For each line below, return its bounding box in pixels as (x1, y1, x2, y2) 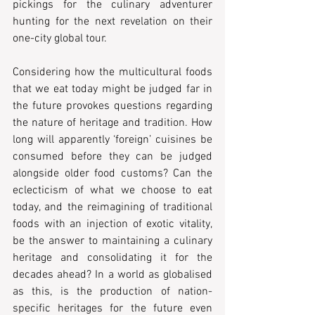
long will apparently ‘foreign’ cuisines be (13, 132, 212, 147)
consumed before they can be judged (13, 149, 212, 164)
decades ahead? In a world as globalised (13, 267, 212, 282)
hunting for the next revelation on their (13, 14, 212, 29)
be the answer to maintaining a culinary (13, 233, 212, 248)
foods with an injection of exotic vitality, (13, 217, 212, 231)
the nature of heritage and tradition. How (13, 115, 212, 130)
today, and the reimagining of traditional (13, 200, 212, 214)
